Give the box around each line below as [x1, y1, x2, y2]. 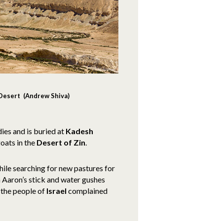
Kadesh [66, 126, 93, 136]
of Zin [64, 137, 85, 147]
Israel [46, 185, 68, 195]
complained [68, 185, 108, 195]
